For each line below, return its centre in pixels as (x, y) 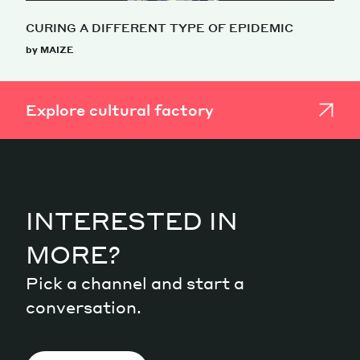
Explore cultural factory (120, 110)
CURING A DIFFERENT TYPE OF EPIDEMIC (160, 28)
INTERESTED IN (132, 221)
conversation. (84, 307)
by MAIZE (49, 50)
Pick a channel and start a (135, 283)
